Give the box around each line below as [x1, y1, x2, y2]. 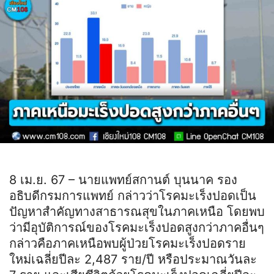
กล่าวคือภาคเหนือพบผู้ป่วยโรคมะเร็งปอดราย [9, 235, 246, 251]
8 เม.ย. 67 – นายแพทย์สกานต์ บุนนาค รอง [9, 172, 237, 187]
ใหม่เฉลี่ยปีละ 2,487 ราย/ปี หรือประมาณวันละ [9, 251, 257, 267]
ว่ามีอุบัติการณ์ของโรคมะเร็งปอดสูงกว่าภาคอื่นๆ [9, 220, 264, 235]
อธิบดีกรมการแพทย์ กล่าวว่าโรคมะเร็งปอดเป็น [9, 188, 256, 203]
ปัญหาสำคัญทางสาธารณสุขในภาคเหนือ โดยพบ [9, 204, 265, 219]
